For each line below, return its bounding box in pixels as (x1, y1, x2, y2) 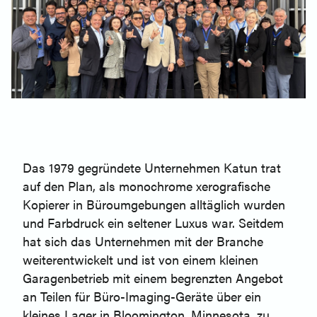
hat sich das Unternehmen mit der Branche (23, 232, 263, 250)
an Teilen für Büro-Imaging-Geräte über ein (23, 287, 261, 306)
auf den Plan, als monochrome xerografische (23, 177, 270, 195)
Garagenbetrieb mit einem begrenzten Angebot (23, 269, 283, 287)
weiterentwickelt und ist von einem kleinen (23, 250, 258, 269)
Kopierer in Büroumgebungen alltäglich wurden (23, 195, 285, 214)
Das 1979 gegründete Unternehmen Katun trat (23, 158, 281, 177)
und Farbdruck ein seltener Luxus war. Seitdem (23, 214, 284, 232)
